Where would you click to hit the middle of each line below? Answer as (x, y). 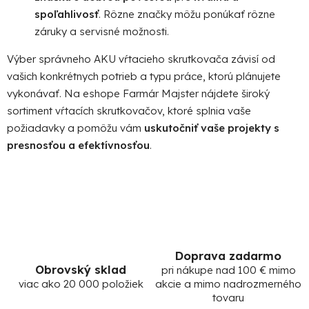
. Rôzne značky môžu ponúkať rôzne (187, 14)
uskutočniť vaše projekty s (212, 128)
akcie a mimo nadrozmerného (228, 283)
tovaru (228, 297)
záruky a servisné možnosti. (102, 31)
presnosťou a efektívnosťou (78, 145)
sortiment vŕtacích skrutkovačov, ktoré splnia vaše (129, 110)
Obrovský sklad (81, 269)
